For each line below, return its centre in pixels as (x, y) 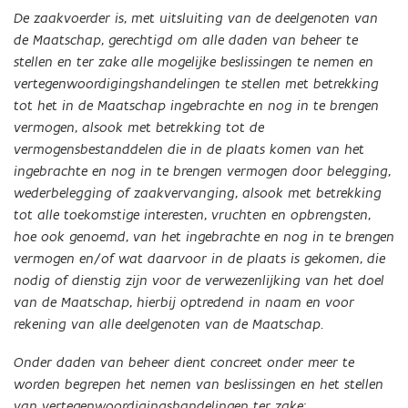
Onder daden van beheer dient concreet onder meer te (184, 362)
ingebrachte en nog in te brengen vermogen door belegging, (202, 171)
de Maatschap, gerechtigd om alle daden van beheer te (186, 40)
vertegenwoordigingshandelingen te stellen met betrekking (196, 84)
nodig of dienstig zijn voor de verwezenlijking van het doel (199, 280)
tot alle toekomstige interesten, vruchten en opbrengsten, (192, 215)
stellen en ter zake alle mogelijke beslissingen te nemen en (194, 62)
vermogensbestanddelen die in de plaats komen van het (189, 149)
